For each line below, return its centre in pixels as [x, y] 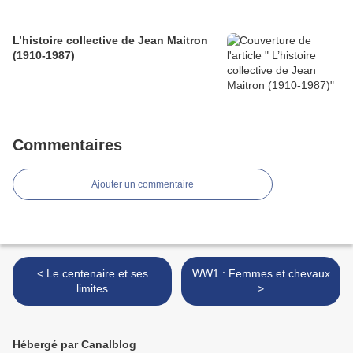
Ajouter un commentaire [143, 185]
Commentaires [67, 145]
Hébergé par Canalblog [74, 345]
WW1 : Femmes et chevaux [261, 274]
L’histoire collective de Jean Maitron [110, 41]
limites [92, 289]
